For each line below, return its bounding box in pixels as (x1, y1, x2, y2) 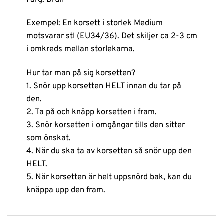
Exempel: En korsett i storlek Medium (26, 18, 163, 29)
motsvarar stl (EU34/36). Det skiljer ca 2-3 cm (26, 31, 197, 42)
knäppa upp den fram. (26, 184, 105, 195)
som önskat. (26, 132, 71, 143)
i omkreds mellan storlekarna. (26, 44, 135, 55)
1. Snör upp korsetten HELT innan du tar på (26, 80, 181, 91)
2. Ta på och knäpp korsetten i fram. (26, 106, 157, 117)
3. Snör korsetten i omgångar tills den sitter (26, 119, 185, 130)
